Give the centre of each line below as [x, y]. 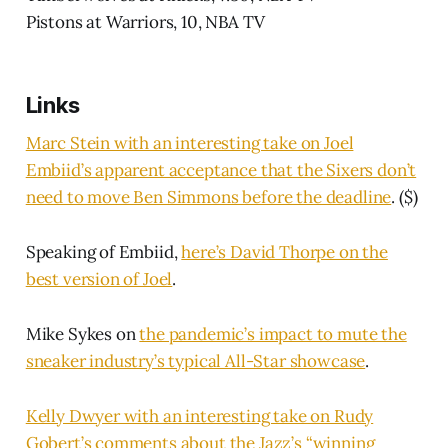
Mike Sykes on [82, 334]
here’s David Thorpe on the [284, 252]
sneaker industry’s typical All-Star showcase [195, 361]
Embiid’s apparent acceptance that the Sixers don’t [221, 170]
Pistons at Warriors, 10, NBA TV [145, 22]
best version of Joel [99, 279]
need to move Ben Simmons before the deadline [208, 197]
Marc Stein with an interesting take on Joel [189, 143]
